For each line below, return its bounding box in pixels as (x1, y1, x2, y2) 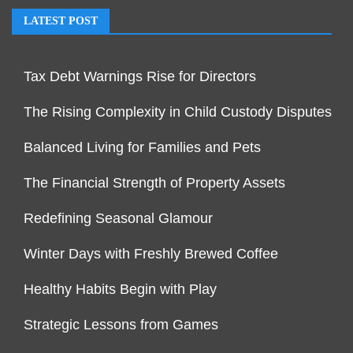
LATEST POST (24, 15, 98, 28)
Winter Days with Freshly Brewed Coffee (24, 246, 278, 262)
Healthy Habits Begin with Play (24, 281, 217, 298)
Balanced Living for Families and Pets (24, 139, 261, 156)
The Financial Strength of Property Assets (24, 175, 285, 191)
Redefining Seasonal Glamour (24, 210, 213, 227)
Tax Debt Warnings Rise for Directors (24, 69, 256, 85)
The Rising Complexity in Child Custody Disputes (24, 104, 332, 121)
